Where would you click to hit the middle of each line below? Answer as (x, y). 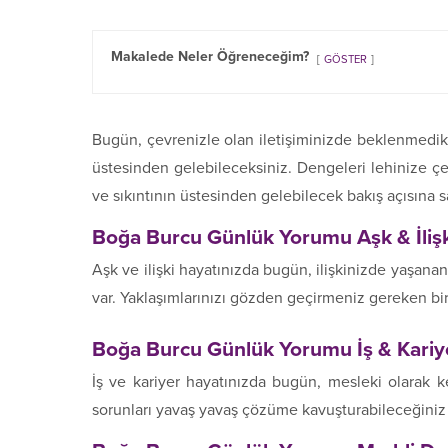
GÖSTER (345, 60)
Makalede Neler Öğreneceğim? (210, 57)
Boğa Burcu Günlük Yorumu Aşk (242, 238)
